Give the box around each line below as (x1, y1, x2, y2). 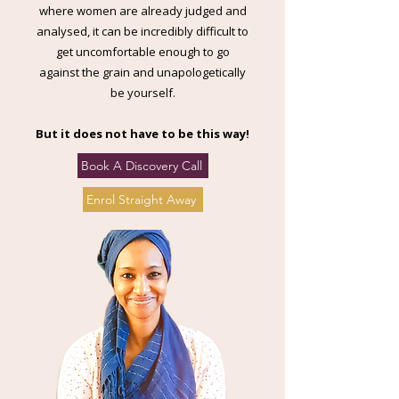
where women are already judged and (38, 3, 247, 19)
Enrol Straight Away (86, 191, 196, 208)
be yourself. (110, 85, 175, 101)
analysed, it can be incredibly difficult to (37, 23, 248, 39)
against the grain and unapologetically (39, 64, 246, 80)
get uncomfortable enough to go (55, 44, 230, 60)
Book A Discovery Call (80, 158, 202, 174)
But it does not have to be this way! (36, 126, 249, 142)
